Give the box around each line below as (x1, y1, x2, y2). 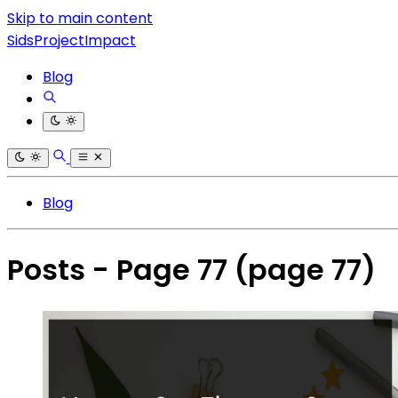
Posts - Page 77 (7, 250, 235, 291)
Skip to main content (7, 8, 153, 28)
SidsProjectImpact (7, 30, 136, 51)
